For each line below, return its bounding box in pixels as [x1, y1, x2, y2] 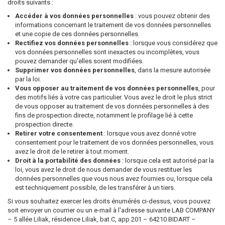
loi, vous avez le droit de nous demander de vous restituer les [15, 166, 192, 173]
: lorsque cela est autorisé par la [121, 157, 214, 164]
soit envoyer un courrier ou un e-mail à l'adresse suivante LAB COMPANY [8, 206, 215, 214]
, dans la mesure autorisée [135, 66, 210, 74]
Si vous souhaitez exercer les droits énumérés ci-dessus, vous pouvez [8, 197, 210, 205]
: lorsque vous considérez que [129, 39, 217, 47]
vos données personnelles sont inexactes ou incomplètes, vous [15, 48, 199, 56]
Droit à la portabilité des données [15, 157, 121, 164]
